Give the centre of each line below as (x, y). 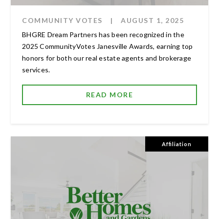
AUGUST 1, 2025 (152, 20)
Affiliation (177, 144)
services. (36, 69)
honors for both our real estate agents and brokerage (107, 58)
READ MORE (109, 94)
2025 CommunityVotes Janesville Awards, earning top (108, 46)
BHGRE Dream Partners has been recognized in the (103, 34)
